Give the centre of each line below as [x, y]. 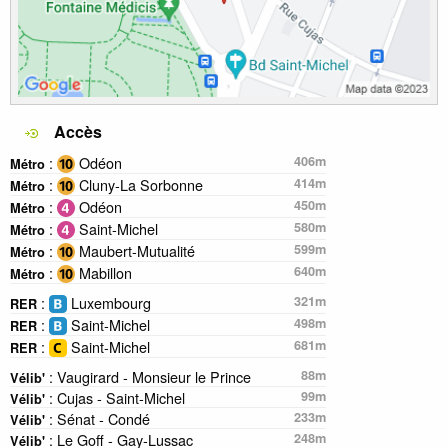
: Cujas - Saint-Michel [115, 397]
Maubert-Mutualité [135, 250]
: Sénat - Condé [97, 418]
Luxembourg [109, 302]
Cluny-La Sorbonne [139, 184]
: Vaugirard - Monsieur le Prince [148, 376]
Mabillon [103, 272]
